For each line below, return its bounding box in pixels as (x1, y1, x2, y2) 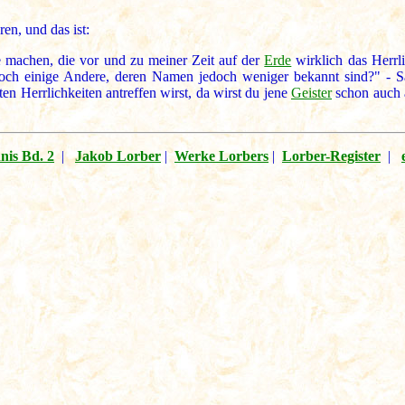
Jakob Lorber (75, 148, 161, 165)
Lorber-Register (282, 148, 381, 165)
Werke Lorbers (174, 148, 268, 165)
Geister (291, 85, 332, 101)
